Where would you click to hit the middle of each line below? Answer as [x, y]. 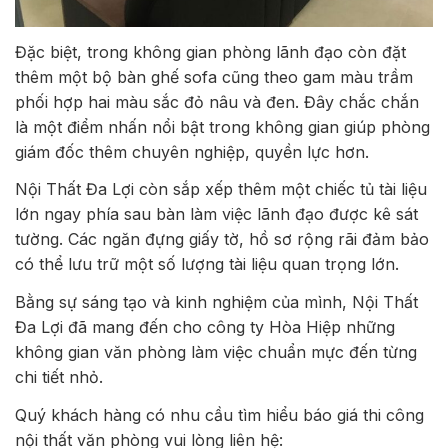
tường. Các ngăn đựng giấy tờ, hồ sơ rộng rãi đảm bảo [222, 239]
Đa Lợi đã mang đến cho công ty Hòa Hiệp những [205, 327]
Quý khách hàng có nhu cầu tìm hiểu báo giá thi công [219, 415]
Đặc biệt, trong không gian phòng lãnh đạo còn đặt [210, 51]
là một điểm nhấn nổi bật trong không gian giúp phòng [222, 126]
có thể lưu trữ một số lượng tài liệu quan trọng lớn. [207, 264]
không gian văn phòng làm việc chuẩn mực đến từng [216, 352]
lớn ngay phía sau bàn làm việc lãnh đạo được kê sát [216, 214]
